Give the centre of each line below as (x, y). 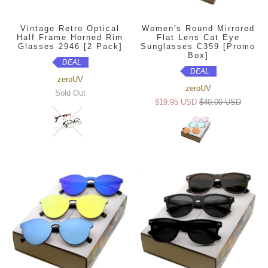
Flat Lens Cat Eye (198, 38)
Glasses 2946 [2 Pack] (70, 47)
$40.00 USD (220, 102)
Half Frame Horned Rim (70, 38)
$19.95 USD (176, 102)
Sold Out (70, 93)
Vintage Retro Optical (70, 29)
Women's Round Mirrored (198, 29)
